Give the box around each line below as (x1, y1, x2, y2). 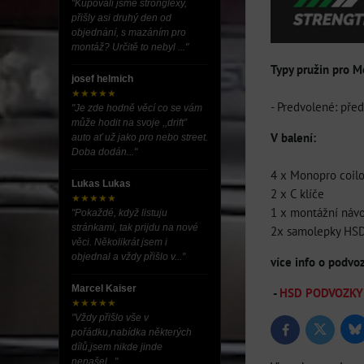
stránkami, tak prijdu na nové (71, 222, 198, 233)
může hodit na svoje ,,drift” (71, 117, 187, 128)
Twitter (318, 326, 349, 340)
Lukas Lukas (71, 178, 131, 189)
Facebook (284, 326, 327, 340)
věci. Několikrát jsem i (71, 236, 167, 248)
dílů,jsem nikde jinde (71, 341, 162, 353)
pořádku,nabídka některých (71, 327, 192, 338)
